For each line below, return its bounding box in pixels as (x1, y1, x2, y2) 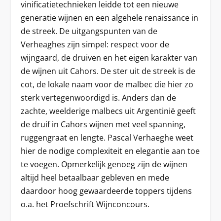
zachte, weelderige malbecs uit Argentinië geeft (21, 105, 196, 116)
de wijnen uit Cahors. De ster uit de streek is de (21, 65, 196, 76)
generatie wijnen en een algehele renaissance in (21, 12, 199, 23)
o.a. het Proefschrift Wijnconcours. (21, 198, 150, 210)
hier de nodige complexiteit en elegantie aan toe (21, 145, 200, 156)
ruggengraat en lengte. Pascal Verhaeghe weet (21, 132, 194, 143)
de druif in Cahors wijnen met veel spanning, (21, 118, 186, 130)
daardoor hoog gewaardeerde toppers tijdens (21, 185, 192, 196)
